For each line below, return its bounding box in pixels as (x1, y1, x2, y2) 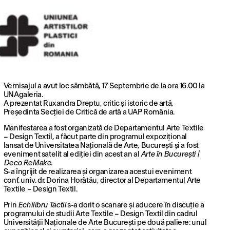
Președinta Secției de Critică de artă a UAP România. (3, 108, 175, 117)
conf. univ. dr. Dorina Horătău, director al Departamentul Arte (3, 177, 201, 185)
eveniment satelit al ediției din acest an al (3, 150, 141, 159)
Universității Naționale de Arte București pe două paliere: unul (3, 219, 207, 227)
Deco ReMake (3, 159, 51, 167)
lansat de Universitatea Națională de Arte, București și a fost (3, 142, 199, 150)
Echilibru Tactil (17, 201, 66, 209)
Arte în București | (140, 150, 199, 159)
